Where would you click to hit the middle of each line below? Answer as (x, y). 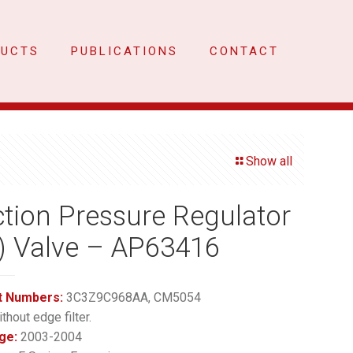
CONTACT (244, 51)
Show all (269, 161)
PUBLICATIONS (124, 51)
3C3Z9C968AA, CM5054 (132, 297)
